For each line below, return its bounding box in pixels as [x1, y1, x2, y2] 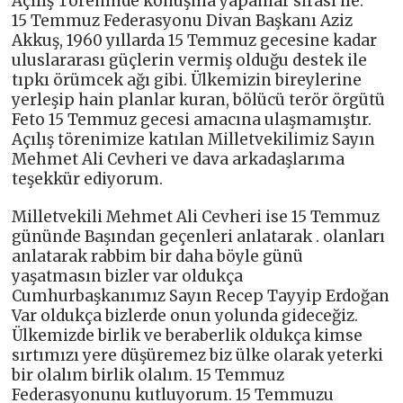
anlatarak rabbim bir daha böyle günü [12, 246, 304, 266]
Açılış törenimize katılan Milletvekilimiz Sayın [12, 130, 376, 149]
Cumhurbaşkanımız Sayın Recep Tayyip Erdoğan [12, 286, 390, 306]
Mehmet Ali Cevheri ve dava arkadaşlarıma [12, 149, 345, 169]
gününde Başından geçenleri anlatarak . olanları [12, 227, 386, 246]
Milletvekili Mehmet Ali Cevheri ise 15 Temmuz [12, 207, 381, 227]
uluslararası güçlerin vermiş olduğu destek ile [12, 50, 368, 70]
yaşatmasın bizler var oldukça [12, 266, 244, 286]
